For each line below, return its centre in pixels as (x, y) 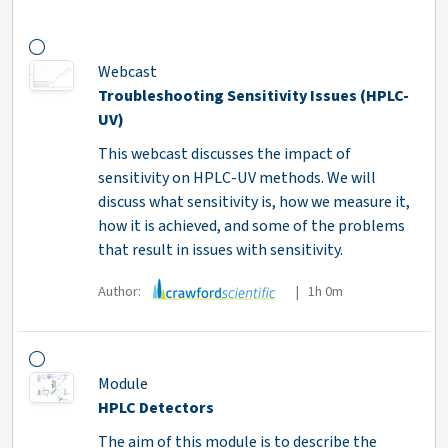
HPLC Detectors (155, 408)
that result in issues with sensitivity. (220, 250)
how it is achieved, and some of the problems (251, 226)
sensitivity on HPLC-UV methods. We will (236, 178)
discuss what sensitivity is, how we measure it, (253, 202)
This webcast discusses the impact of (224, 154)
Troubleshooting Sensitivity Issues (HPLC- (253, 96)
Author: (120, 291)
